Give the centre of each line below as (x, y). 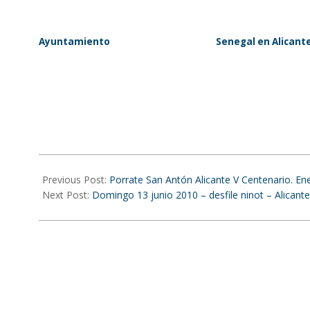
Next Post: (67, 195)
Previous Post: (76, 180)
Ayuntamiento (74, 42)
